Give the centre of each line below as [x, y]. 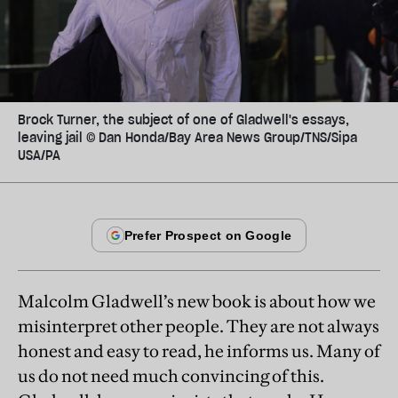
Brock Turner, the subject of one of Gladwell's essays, [183, 119]
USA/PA [39, 155]
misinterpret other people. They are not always [199, 326]
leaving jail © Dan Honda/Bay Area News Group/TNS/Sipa [187, 137]
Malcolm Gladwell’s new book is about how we [197, 301]
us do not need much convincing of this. [171, 375]
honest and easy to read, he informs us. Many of [199, 350]
